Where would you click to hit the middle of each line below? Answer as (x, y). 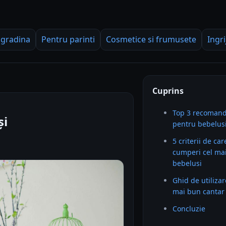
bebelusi (187, 163)
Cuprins (168, 91)
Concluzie (189, 209)
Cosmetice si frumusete (151, 39)
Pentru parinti (68, 39)
